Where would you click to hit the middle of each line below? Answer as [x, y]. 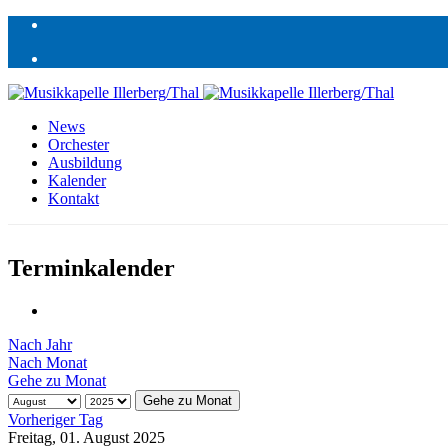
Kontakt [73, 198]
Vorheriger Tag [55, 419]
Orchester [78, 144]
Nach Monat [47, 362]
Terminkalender [91, 267]
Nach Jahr [40, 344]
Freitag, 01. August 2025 [86, 437]
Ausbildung [85, 162]
